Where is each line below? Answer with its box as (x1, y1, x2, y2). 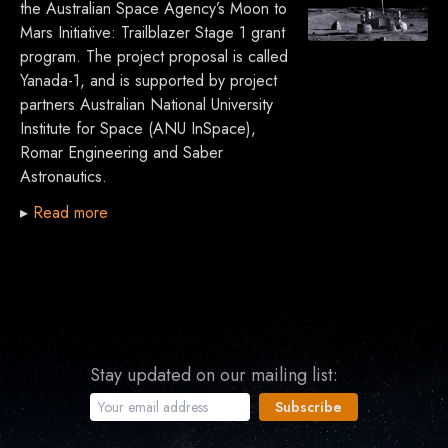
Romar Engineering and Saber (20, 141, 223, 165)
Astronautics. (20, 165, 107, 189)
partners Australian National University (20, 93, 273, 117)
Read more (33, 201, 108, 225)
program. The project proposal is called (20, 45, 288, 69)
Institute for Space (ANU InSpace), (20, 117, 256, 141)
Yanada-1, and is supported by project (20, 69, 277, 93)
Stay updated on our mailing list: (90, 362, 338, 389)
